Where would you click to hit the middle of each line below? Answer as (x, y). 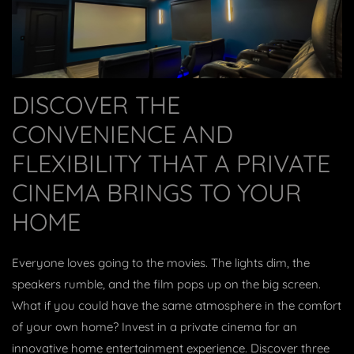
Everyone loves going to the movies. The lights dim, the (161, 263)
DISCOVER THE (96, 105)
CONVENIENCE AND (122, 134)
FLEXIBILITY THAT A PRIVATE (171, 164)
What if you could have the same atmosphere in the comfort (177, 306)
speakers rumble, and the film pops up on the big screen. (166, 284)
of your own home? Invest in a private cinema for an (154, 327)
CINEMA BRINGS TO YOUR (157, 193)
